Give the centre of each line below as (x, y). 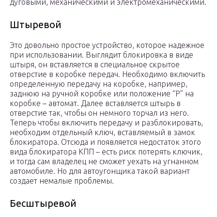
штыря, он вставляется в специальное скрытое (95, 65)
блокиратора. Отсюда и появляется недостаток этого (105, 142)
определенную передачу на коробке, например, (99, 84)
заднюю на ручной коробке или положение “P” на (102, 94)
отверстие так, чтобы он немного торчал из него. (99, 113)
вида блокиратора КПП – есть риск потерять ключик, (106, 152)
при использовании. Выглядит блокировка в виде (101, 55)
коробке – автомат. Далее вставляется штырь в (95, 103)
